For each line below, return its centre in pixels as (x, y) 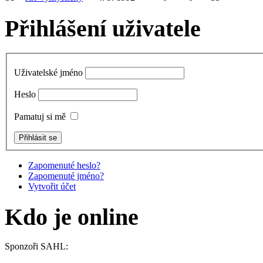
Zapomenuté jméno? (66, 176)
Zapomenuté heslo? (64, 166)
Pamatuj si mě (40, 117)
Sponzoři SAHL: (36, 247)
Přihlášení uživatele (103, 28)
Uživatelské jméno (48, 73)
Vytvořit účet (52, 187)
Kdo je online (72, 217)
